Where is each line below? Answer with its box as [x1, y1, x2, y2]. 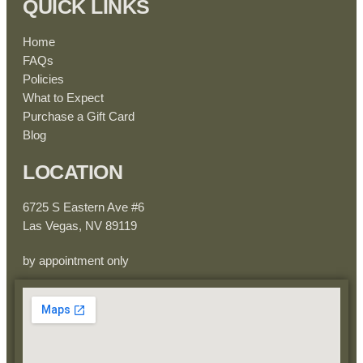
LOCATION [23, 160, 122, 183]
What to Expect [23, 92, 104, 105]
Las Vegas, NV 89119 [23, 220, 137, 233]
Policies [23, 73, 64, 86]
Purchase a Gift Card [23, 110, 135, 123]
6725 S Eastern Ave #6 [23, 201, 144, 214]
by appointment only [23, 254, 129, 267]
